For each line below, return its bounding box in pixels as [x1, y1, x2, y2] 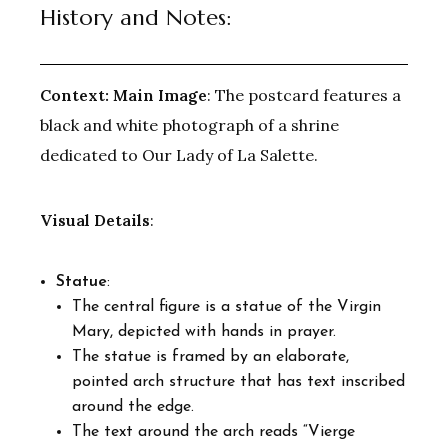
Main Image [113, 84, 207, 105]
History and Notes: [40, 3, 231, 31]
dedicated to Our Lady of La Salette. [40, 144, 318, 165]
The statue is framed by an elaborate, [72, 348, 349, 365]
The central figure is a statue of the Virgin [72, 298, 381, 315]
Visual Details [40, 209, 150, 230]
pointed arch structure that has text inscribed [72, 373, 405, 390]
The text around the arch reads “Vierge [72, 423, 355, 440]
